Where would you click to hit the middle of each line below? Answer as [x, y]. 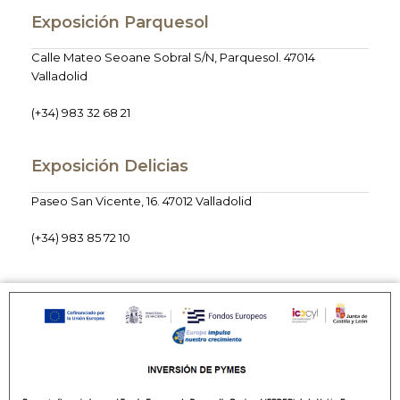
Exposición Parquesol [120, 23]
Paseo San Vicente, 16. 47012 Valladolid [142, 201]
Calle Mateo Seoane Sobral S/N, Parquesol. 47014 [173, 58]
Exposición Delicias [110, 167]
